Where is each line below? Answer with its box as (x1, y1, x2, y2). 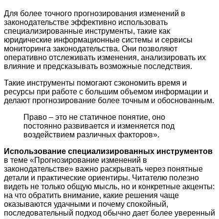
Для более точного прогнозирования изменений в (4, 9, 185, 18)
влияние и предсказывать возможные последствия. (4, 62, 192, 71)
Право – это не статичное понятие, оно (23, 113, 165, 122)
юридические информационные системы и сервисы (4, 36, 193, 44)
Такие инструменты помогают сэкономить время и (4, 79, 187, 88)
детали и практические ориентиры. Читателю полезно (4, 174, 199, 182)
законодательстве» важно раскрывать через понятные (4, 165, 203, 174)
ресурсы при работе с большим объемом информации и (4, 88, 208, 96)
